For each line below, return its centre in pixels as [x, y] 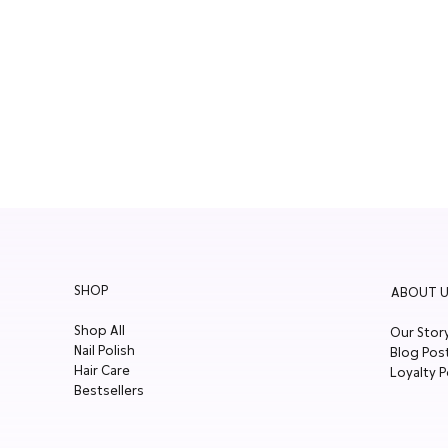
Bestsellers [108, 391]
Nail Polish [104, 351]
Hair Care [101, 371]
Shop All [99, 331]
